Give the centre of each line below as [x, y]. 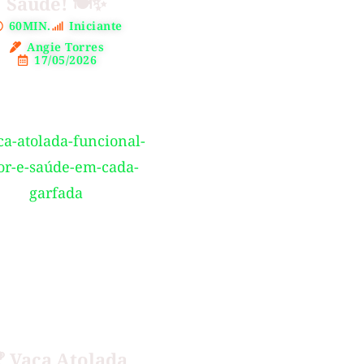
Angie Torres [66, 47]
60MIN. [30, 26]
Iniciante [96, 26]
